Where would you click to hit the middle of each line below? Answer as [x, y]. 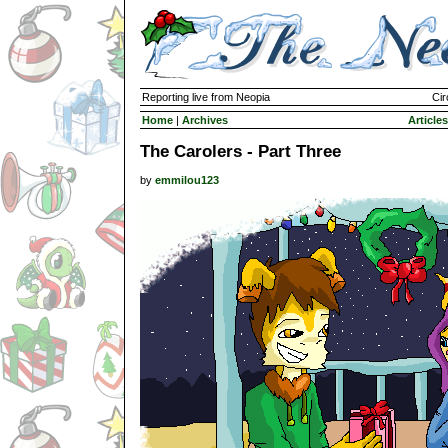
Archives [205, 120]
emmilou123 [187, 180]
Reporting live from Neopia [206, 97]
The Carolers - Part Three [240, 151]
